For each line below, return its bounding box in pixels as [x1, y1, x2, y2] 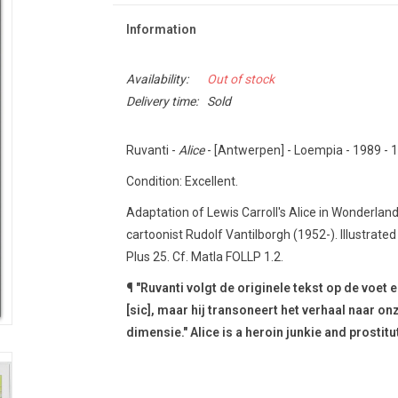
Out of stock [206, 72, 275, 86]
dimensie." [125, 325, 190, 339]
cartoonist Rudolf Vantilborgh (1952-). [125, 227, 338, 242]
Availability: [125, 72, 188, 86]
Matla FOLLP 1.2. [190, 250, 283, 264]
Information [125, 22, 196, 36]
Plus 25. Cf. [125, 250, 188, 264]
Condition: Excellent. [125, 174, 238, 188]
